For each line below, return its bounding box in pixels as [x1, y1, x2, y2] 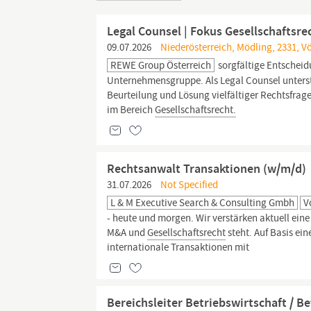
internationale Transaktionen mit [107, 240, 250, 254]
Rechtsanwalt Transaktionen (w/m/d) [107, 160, 307, 177]
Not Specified [158, 178, 219, 192]
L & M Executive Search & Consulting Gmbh [110, 196, 295, 210]
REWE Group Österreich [110, 58, 212, 72]
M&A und [107, 226, 148, 239]
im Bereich [107, 103, 155, 117]
